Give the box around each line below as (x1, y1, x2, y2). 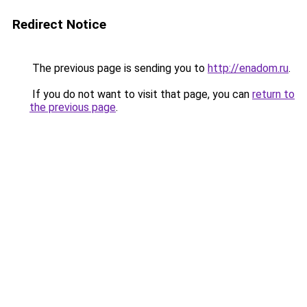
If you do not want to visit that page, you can (29, 88, 252, 101)
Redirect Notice (12, 16, 106, 32)
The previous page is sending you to (29, 62, 208, 75)
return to (252, 88, 295, 101)
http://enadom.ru (208, 62, 288, 75)
